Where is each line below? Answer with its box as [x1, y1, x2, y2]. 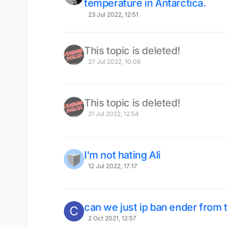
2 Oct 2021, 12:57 [88, 214, 136, 222]
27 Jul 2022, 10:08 [88, 57, 140, 65]
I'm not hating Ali [84, 148, 161, 161]
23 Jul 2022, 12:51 [88, 10, 138, 18]
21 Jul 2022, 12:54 [88, 109, 139, 118]
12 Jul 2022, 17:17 [88, 162, 137, 170]
